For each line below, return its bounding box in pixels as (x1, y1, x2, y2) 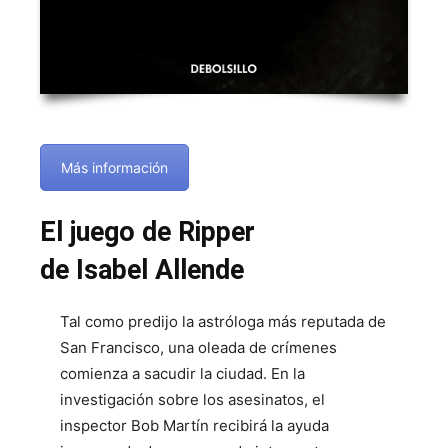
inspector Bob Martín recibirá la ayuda (60, 415, 329, 435)
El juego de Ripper (40, 215, 255, 248)
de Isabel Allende (40, 253, 244, 286)
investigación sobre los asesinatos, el (60, 389, 325, 409)
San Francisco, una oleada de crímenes (60, 337, 337, 357)
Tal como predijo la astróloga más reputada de (60, 311, 386, 331)
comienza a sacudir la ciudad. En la (60, 363, 305, 383)
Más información (61, 159, 168, 177)
